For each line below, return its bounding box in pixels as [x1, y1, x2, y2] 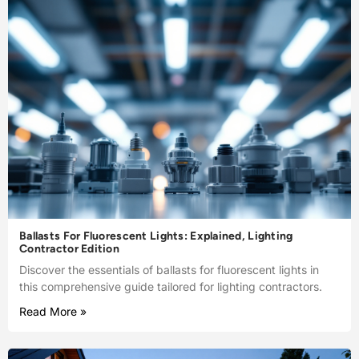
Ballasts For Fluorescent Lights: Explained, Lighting [19, 228, 293, 243]
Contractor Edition [19, 241, 120, 256]
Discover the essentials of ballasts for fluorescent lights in [19, 262, 319, 276]
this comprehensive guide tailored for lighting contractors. [19, 279, 322, 293]
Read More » [19, 304, 87, 318]
